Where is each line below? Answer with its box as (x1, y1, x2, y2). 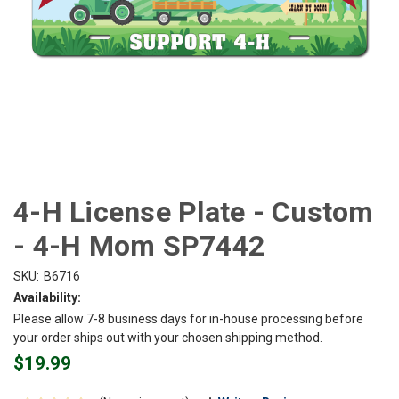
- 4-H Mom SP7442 (13, 229, 265, 263)
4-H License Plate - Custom (13, 195, 374, 229)
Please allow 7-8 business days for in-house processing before (13, 311, 363, 326)
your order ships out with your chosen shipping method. (13, 330, 322, 345)
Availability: (13, 289, 81, 305)
